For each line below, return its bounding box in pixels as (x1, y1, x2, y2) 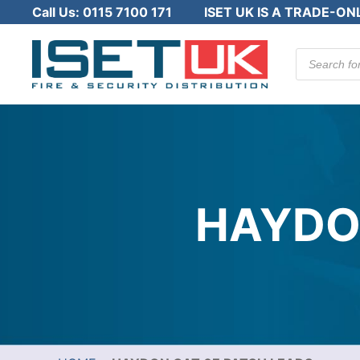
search (296, 59, 337, 76)
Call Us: (32, 4, 83, 20)
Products (296, 47, 351, 63)
